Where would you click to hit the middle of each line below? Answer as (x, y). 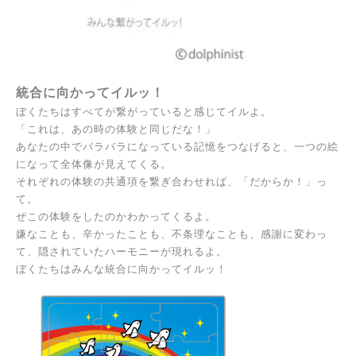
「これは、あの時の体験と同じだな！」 (116, 129)
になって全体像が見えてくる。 (94, 164)
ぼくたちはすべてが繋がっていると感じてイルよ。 (144, 112)
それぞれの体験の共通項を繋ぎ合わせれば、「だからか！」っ (172, 182)
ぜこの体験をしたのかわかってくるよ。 (116, 217)
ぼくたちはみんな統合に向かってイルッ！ (122, 269)
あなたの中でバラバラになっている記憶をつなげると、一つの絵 (177, 147)
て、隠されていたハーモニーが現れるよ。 (122, 252)
